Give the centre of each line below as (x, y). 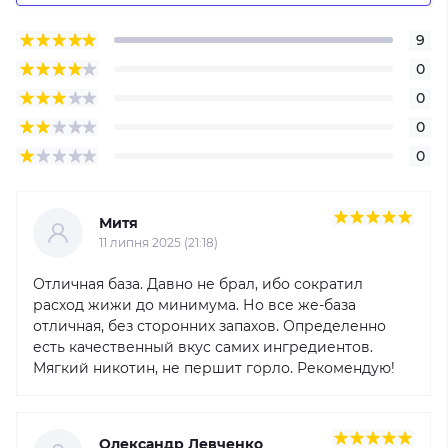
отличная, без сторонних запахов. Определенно (209, 325)
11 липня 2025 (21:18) (158, 242)
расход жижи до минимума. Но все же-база (194, 304)
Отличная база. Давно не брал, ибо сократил (198, 283)
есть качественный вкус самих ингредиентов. (203, 346)
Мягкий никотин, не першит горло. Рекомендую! (214, 367)
